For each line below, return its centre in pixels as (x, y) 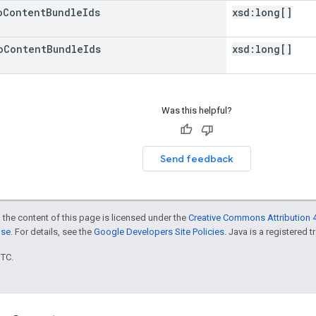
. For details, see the (52, 231)
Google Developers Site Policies (159, 231)
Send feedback (196, 158)
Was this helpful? (196, 110)
